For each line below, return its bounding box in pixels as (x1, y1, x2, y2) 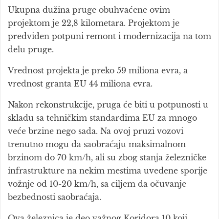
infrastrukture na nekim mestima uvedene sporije (8, 166, 207, 175)
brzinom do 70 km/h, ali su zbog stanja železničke (8, 153, 206, 162)
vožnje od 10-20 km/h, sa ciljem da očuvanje (8, 179, 186, 189)
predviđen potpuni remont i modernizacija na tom (8, 31, 211, 41)
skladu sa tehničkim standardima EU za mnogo (8, 113, 197, 123)
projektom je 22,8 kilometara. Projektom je (8, 18, 179, 28)
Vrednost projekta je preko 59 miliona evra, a (8, 66, 188, 75)
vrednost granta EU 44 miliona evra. (8, 79, 153, 88)
